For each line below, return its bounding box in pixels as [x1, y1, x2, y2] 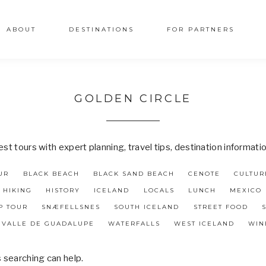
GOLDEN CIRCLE [74, 92, 192, 105]
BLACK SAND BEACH [93, 170, 175, 178]
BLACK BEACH [23, 170, 80, 178]
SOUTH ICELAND [114, 203, 180, 211]
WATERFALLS [107, 220, 160, 227]
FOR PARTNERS [167, 25, 235, 33]
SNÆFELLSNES [41, 203, 100, 211]
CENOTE [188, 170, 221, 178]
